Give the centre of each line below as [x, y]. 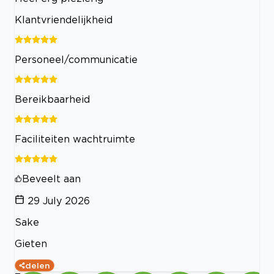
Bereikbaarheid [52, 99]
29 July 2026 [59, 200]
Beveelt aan [51, 178]
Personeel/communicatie [76, 59]
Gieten [31, 243]
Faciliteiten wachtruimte [75, 139]
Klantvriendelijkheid [64, 19]
